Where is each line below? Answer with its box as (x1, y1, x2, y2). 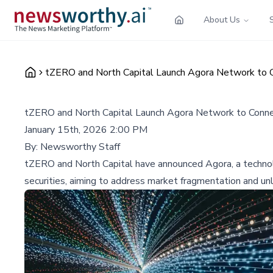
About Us (204, 13, 240, 26)
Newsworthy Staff (40, 140, 120, 154)
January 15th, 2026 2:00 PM (24, 122, 147, 136)
